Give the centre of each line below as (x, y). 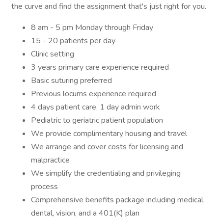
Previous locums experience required (94, 94)
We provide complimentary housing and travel (109, 134)
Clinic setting (53, 54)
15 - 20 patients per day (73, 41)
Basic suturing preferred (71, 81)
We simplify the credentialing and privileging (106, 173)
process (44, 187)
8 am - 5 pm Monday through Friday (92, 27)
